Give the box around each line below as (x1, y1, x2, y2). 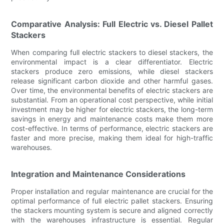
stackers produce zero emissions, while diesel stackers (11, 66, 213, 75)
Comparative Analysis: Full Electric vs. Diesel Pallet (11, 18, 213, 29)
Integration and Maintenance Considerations (11, 168, 186, 179)
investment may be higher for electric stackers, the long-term (11, 104, 213, 113)
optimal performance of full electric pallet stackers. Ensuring (11, 196, 213, 205)
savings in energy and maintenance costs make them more (11, 114, 213, 123)
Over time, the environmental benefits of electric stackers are (11, 85, 213, 94)
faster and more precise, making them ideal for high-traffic (11, 133, 213, 142)
